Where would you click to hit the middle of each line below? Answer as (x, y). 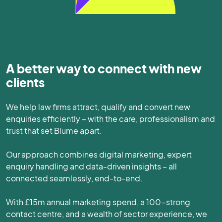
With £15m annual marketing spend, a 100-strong (98, 202)
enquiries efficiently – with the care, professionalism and (111, 119)
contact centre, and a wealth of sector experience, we (107, 214)
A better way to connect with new (104, 68)
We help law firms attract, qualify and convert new (98, 107)
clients (25, 82)
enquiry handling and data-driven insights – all (91, 166)
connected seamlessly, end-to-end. (74, 178)
